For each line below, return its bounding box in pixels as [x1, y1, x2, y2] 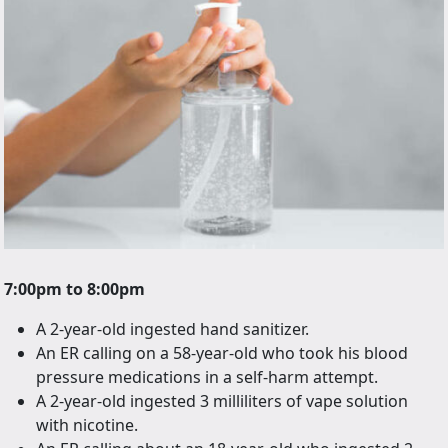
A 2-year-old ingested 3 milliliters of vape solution [36, 390, 408, 413]
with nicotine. [36, 414, 138, 437]
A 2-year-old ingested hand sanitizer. [36, 318, 309, 341]
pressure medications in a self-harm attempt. [36, 366, 378, 389]
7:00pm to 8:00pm [4, 278, 145, 301]
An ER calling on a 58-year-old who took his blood [36, 342, 408, 365]
